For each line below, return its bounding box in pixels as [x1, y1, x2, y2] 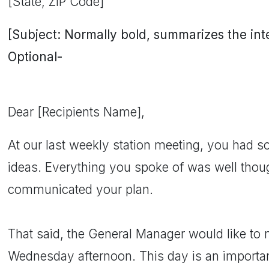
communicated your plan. [8, 182, 153, 197]
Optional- [8, 49, 62, 64]
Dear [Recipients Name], [8, 104, 145, 119]
